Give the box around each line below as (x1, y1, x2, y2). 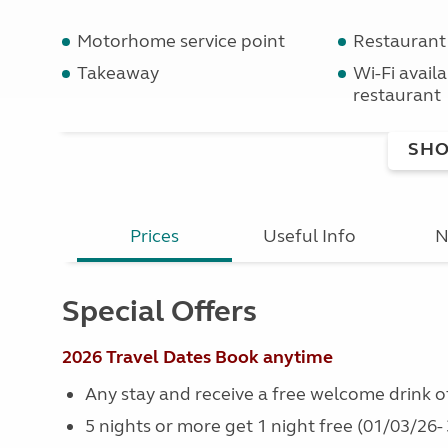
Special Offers (62, 293, 257, 329)
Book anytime (215, 346, 333, 368)
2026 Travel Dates (62, 346, 211, 368)
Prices (130, 225, 180, 247)
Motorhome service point (77, 30, 285, 52)
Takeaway (77, 62, 159, 84)
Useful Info (263, 225, 357, 247)
